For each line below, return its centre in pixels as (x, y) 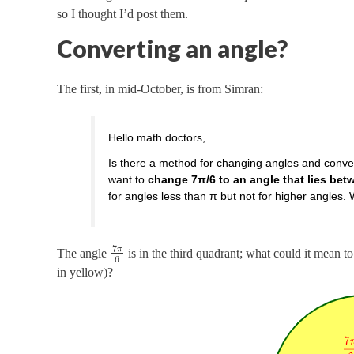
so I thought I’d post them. (122, 14)
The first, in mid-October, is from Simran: (160, 89)
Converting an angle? (172, 49)
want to (128, 179)
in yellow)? (85, 273)
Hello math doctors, (157, 138)
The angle (83, 253)
